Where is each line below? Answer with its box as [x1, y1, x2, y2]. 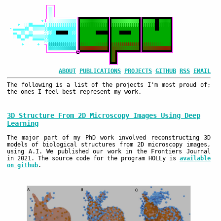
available [180, 155, 211, 162]
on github [7, 162, 38, 169]
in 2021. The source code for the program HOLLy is [7, 155, 180, 162]
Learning [7, 119, 38, 128]
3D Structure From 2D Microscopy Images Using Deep [7, 111, 200, 120]
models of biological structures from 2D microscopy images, [7, 141, 211, 148]
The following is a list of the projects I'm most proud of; [7, 81, 211, 88]
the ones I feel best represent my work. [7, 88, 142, 95]
